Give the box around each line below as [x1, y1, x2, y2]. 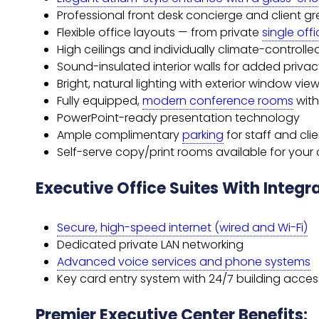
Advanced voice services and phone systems [57, 253, 310, 270]
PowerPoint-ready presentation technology [57, 110, 300, 126]
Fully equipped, [57, 93, 142, 109]
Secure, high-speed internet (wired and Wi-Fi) [57, 219, 308, 236]
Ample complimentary [57, 127, 182, 143]
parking [182, 127, 224, 143]
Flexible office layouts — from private [57, 24, 262, 41]
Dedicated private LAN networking [57, 236, 244, 253]
